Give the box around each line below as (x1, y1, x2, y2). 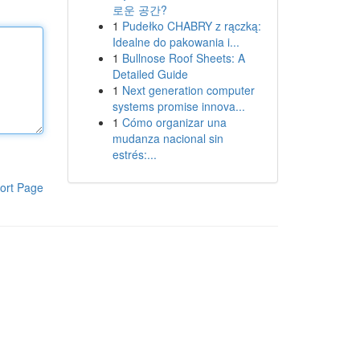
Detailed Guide (112, 66, 188, 82)
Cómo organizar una (121, 114, 227, 130)
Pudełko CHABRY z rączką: (121, 18, 261, 34)
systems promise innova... (112, 98, 245, 114)
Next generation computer (121, 82, 255, 98)
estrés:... (112, 146, 157, 162)
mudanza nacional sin (112, 130, 223, 146)
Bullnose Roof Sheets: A (121, 50, 245, 66)
